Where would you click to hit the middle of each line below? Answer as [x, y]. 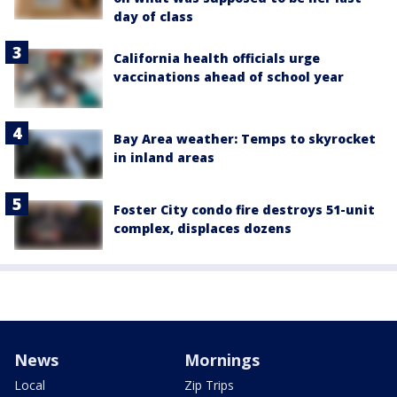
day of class [153, 16]
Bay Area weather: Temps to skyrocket [245, 139]
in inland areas [164, 158]
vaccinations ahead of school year [229, 76]
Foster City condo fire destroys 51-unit [244, 210]
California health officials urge [217, 58]
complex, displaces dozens [202, 229]
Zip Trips [209, 385]
